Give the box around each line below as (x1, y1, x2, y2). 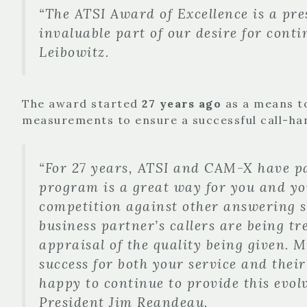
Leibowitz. (39, 43, 109, 60)
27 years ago (142, 96, 221, 110)
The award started (22, 96, 142, 110)
